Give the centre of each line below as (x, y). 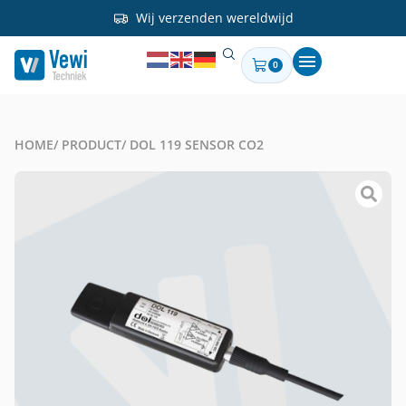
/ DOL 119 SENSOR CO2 (193, 145)
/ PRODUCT (87, 145)
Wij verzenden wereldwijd (214, 18)
